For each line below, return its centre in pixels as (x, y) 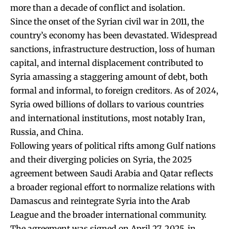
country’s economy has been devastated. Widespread (114, 35)
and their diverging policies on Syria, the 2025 (101, 159)
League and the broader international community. (108, 214)
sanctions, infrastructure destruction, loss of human (113, 49)
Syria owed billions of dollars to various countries (107, 104)
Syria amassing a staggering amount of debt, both (109, 76)
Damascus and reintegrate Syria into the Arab (100, 201)
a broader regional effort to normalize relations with (113, 187)
